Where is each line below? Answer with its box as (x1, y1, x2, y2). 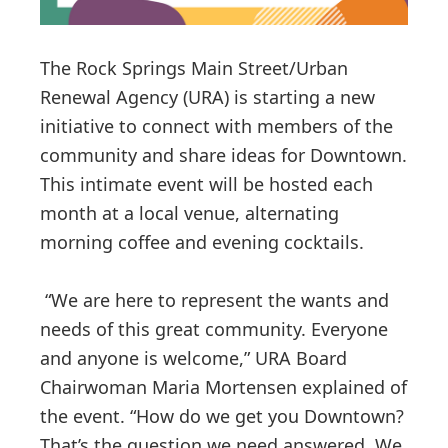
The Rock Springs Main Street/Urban (40, 55, 348, 80)
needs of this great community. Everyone (40, 316, 388, 341)
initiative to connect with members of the (40, 113, 393, 138)
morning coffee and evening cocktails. (40, 229, 369, 254)
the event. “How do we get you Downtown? (40, 403, 404, 428)
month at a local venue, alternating (40, 200, 339, 225)
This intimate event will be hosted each (40, 171, 373, 196)
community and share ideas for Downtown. (40, 142, 407, 167)
